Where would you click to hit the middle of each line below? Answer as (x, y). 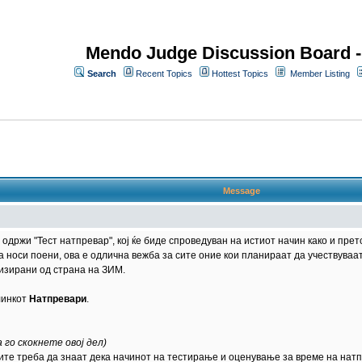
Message (241, 191)
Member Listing (320, 74)
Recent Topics (164, 74)
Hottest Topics (240, 74)
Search (102, 74)
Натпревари (58, 299)
